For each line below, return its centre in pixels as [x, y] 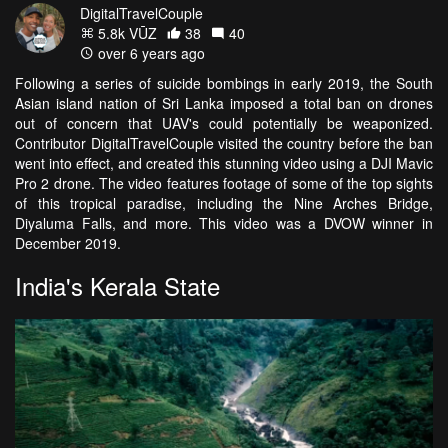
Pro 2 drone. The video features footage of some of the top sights [224, 182]
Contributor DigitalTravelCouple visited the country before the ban [224, 142]
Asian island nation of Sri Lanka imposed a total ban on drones [224, 102]
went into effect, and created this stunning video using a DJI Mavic [224, 162]
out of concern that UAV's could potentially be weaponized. [224, 122]
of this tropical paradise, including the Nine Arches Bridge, [224, 202]
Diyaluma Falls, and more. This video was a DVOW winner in [224, 222]
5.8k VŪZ [125, 32]
